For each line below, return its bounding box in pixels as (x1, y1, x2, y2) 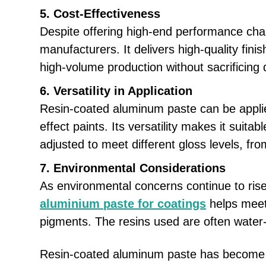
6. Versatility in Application (40, 84, 193, 98)
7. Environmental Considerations (40, 161, 226, 175)
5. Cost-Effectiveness (40, 7, 161, 21)
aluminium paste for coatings (40, 197, 207, 211)
